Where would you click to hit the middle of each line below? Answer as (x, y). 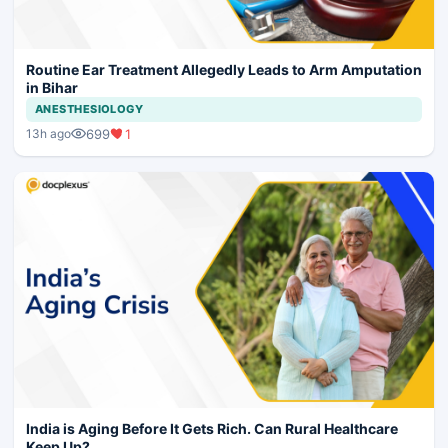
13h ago (48, 134)
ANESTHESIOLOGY (89, 108)
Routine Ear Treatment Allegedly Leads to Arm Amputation (224, 69)
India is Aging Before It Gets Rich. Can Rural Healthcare (212, 428)
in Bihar (52, 87)
